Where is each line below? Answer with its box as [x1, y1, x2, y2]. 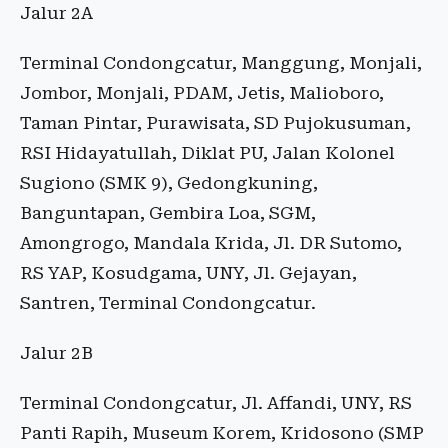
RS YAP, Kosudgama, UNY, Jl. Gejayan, [20, 263, 357, 284]
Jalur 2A [20, 3, 93, 24]
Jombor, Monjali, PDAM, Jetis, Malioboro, [20, 83, 384, 104]
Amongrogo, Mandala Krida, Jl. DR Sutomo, [20, 233, 402, 254]
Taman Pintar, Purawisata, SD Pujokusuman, [20, 113, 411, 134]
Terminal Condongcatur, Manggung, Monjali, [20, 53, 422, 74]
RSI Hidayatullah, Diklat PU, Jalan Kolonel [20, 143, 395, 164]
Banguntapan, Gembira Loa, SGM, [20, 203, 316, 224]
